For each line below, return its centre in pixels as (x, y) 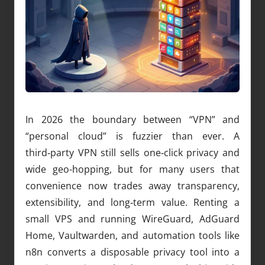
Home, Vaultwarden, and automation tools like (132, 235)
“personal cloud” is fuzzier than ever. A (132, 136)
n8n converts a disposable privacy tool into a (132, 252)
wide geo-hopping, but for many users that (132, 169)
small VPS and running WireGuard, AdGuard (132, 219)
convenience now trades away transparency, (132, 185)
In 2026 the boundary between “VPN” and (132, 119)
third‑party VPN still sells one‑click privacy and (132, 152)
